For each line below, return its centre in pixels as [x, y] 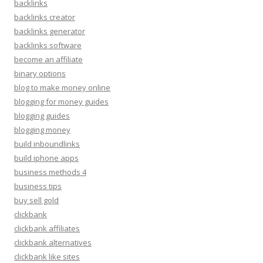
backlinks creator [45, 17]
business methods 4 [50, 172]
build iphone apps [46, 158]
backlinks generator [50, 31]
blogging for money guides [61, 101]
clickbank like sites [47, 256]
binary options [40, 73]
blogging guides [42, 115]
